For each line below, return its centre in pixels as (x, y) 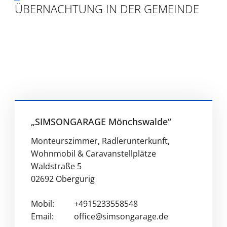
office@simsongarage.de (121, 217)
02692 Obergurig (63, 179)
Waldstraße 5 (56, 166)
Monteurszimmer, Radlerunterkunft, (100, 141)
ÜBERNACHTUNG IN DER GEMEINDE (107, 9)
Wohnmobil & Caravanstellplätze (93, 154)
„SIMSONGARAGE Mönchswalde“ (101, 122)
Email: (42, 217)
